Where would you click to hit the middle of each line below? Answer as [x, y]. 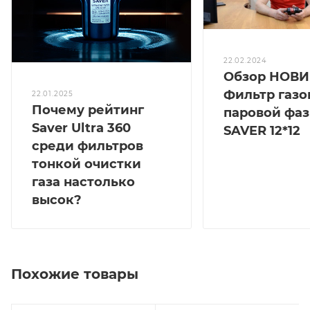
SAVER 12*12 [262, 130]
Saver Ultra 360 [81, 128]
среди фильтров [88, 146]
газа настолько [83, 182]
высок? [57, 200]
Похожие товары [75, 274]
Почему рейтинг [88, 110]
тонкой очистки [86, 164]
